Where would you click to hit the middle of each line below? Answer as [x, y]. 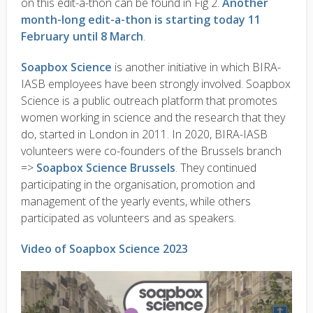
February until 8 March [82, 37]
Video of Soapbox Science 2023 [104, 249]
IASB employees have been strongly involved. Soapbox [156, 84]
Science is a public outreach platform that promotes [149, 101]
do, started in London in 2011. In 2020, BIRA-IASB [144, 134]
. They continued [216, 168]
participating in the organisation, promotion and [138, 185]
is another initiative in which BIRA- [196, 67]
